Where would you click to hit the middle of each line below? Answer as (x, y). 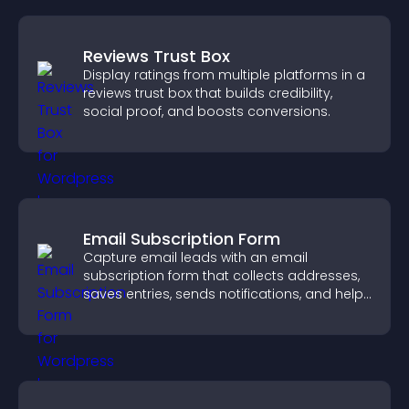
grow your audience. (150, 312)
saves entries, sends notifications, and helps (227, 294)
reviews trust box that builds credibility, (208, 93)
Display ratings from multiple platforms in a (224, 75)
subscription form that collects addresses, (221, 276)
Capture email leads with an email (195, 257)
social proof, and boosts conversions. (207, 111)
